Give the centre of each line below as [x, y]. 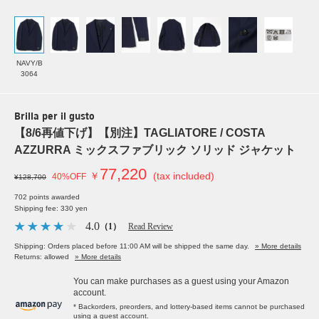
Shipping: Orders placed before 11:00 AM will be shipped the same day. [132, 246]
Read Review [151, 227]
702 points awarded [47, 197]
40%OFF [69, 177]
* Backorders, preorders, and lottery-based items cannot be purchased [189, 307]
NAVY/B [29, 63]
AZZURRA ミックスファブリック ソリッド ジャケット [155, 150]
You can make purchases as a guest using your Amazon [181, 282]
